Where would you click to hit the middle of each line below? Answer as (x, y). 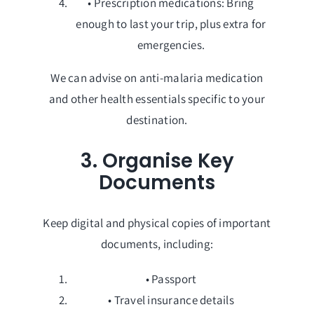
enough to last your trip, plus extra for (171, 24)
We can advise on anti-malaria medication (157, 78)
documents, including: (157, 244)
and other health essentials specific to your (157, 99)
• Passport (171, 279)
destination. (157, 120)
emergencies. (171, 45)
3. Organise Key (157, 161)
